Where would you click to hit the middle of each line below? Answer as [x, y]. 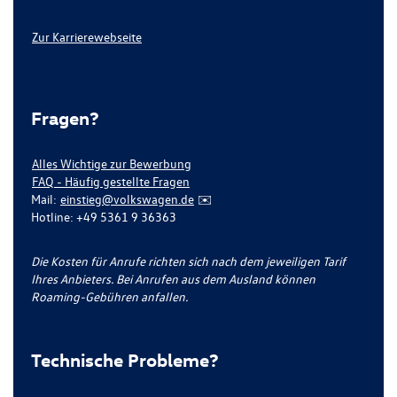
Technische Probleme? [125, 360]
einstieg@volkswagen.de [127, 199]
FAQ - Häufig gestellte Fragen [111, 181]
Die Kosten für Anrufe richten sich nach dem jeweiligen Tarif [188, 261]
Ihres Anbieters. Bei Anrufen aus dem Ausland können [173, 279]
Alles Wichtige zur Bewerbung [112, 163]
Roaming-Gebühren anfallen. [109, 296]
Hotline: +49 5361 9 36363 [104, 217]
